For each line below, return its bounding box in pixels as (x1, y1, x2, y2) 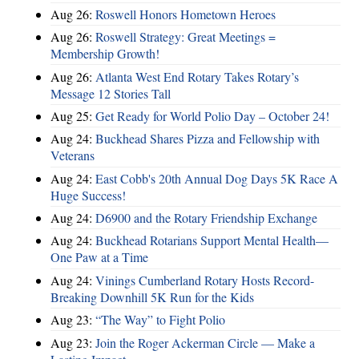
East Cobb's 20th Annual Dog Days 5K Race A (95, 169, 338, 187)
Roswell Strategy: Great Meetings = (95, 28, 276, 46)
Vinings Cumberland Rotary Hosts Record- (95, 271, 314, 288)
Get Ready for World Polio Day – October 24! (95, 107, 329, 124)
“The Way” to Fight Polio (95, 311, 225, 329)
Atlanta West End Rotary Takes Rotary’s (95, 67, 299, 85)
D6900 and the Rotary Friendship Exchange (95, 209, 317, 227)
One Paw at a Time (50, 248, 148, 266)
